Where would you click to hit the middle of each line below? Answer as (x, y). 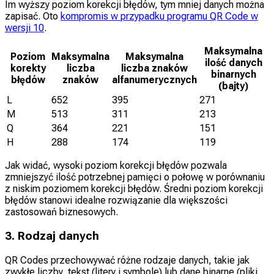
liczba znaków (154, 68)
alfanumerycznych (154, 80)
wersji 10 (24, 28)
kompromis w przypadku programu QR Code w (159, 17)
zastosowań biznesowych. (61, 212)
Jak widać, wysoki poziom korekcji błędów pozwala (116, 166)
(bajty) (233, 86)
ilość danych (233, 63)
